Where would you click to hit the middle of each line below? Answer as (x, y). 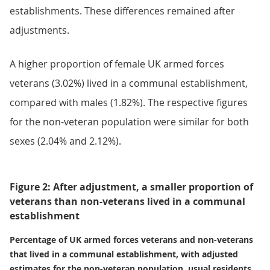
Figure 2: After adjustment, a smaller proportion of (131, 187)
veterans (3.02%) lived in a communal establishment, (129, 83)
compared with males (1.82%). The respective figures (129, 102)
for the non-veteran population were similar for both (129, 122)
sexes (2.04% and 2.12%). (65, 141)
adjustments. (39, 30)
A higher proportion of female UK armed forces (117, 64)
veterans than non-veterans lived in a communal (127, 201)
